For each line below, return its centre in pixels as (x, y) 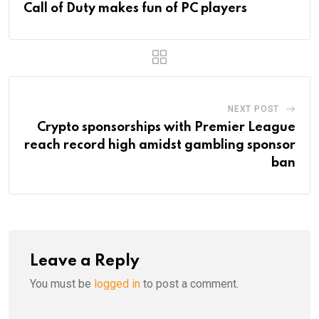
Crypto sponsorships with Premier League (166, 128)
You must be (62, 284)
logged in (117, 284)
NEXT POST (253, 109)
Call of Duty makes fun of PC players (135, 9)
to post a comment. (189, 284)
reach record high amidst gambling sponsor (160, 146)
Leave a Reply (85, 262)
